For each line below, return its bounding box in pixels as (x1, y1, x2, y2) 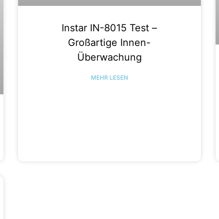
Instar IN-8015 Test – (62, 22, 157, 34)
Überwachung (77, 51, 142, 63)
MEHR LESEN (90, 73, 128, 81)
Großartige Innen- (68, 36, 151, 48)
